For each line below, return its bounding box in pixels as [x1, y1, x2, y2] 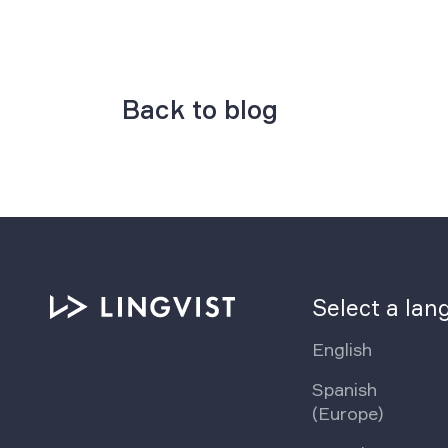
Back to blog [122, 92, 278, 125]
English [312, 338, 373, 361]
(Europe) [312, 402, 384, 425]
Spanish [312, 378, 378, 401]
